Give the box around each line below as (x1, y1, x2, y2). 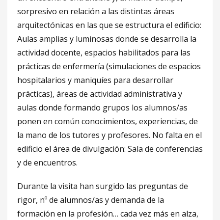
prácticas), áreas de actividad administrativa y (17, 88, 182, 99)
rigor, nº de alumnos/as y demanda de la (17, 194, 164, 205)
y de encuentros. (17, 157, 78, 168)
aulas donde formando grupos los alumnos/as (17, 102, 188, 113)
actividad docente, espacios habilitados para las (17, 47, 191, 58)
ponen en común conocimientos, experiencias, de (17, 116, 198, 127)
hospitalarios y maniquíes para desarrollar (17, 75, 173, 85)
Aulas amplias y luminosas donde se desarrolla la (17, 33, 196, 44)
